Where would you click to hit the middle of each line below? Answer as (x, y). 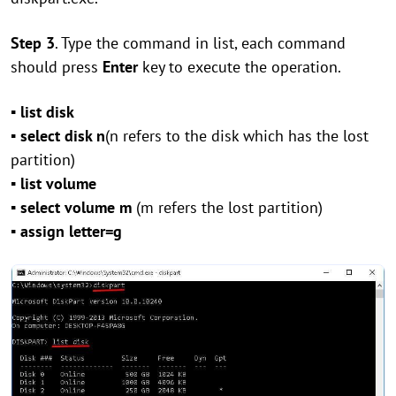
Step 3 (33, 43)
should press (57, 67)
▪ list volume (53, 183)
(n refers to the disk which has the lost (237, 136)
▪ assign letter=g (66, 231)
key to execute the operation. (240, 67)
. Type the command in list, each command (200, 43)
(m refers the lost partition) (227, 207)
